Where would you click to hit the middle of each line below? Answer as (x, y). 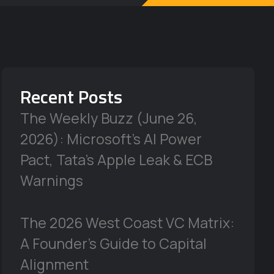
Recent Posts (71, 97)
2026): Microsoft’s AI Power (111, 139)
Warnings (51, 180)
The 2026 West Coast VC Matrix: (127, 223)
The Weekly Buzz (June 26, (109, 118)
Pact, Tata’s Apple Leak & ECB (116, 160)
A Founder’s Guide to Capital (113, 243)
